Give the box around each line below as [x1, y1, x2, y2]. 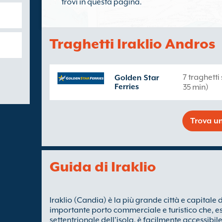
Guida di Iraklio [50, 159, 156, 174]
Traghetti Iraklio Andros [50, 36, 215, 52]
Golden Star [114, 73, 159, 82]
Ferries [114, 82, 139, 91]
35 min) [183, 83, 209, 92]
